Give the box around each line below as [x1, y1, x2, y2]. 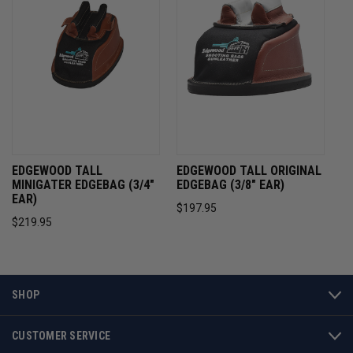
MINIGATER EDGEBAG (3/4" [12, 177, 154, 193]
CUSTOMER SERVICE [12, 329, 110, 343]
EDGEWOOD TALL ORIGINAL [176, 163, 321, 179]
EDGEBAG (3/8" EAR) [176, 177, 284, 193]
